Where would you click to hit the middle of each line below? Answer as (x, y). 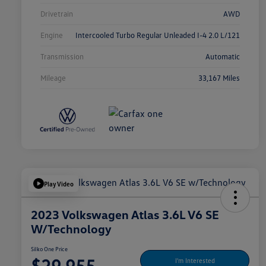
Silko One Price (49, 249)
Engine (52, 35)
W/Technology (71, 229)
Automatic (223, 57)
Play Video (59, 183)
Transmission (62, 57)
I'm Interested (195, 260)
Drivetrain (57, 14)
